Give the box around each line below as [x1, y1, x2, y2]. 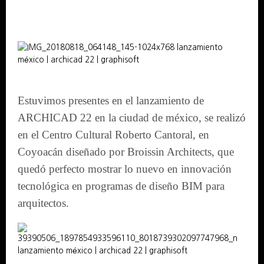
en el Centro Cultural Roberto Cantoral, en [18, 128, 209, 141]
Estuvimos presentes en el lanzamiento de [18, 94, 204, 107]
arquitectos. [18, 196, 69, 209]
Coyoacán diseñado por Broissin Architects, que [18, 145, 234, 158]
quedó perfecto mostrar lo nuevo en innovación [18, 162, 232, 175]
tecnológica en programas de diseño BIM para [18, 179, 225, 192]
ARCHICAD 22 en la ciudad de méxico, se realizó [18, 111, 246, 124]
